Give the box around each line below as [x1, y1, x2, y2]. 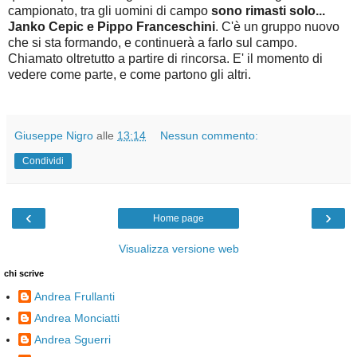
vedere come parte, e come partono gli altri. [8, 68, 251, 81]
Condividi [22, 155, 64, 167]
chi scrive [4, 269, 44, 278]
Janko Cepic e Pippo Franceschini [8, 20, 215, 33]
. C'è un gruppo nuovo [215, 20, 339, 33]
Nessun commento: [160, 129, 259, 142]
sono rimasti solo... [211, 4, 325, 18]
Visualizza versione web [118, 242, 239, 255]
